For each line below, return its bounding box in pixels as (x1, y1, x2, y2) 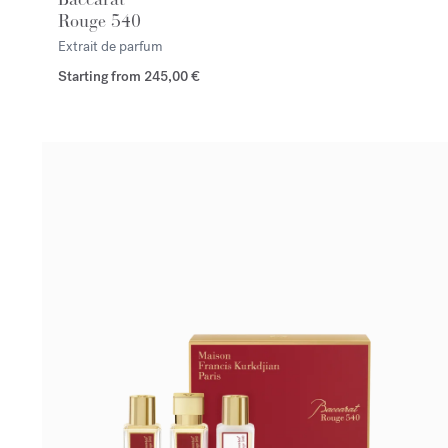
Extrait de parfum (58, 37, 163, 57)
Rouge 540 (58, 10, 141, 33)
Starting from (58, 67, 144, 87)
